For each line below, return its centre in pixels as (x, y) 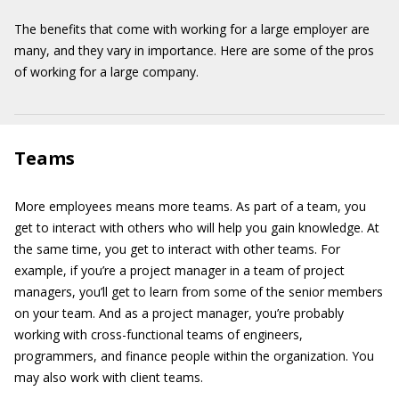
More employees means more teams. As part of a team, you (190, 206)
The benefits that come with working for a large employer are (192, 29)
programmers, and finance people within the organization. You (194, 356)
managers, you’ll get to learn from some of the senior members (199, 292)
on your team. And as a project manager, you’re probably (179, 313)
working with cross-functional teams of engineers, (159, 334)
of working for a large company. (106, 72)
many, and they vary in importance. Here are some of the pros (194, 50)
